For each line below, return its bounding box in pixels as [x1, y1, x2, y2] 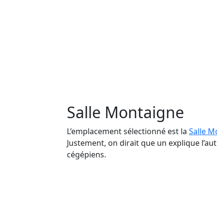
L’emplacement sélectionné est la [67, 125, 189, 137]
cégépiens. [67, 149, 106, 160]
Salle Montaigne [67, 101, 184, 123]
